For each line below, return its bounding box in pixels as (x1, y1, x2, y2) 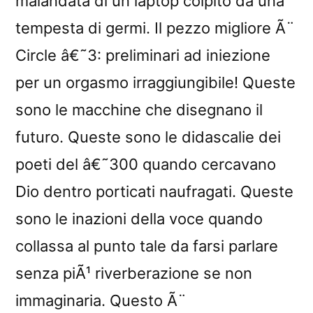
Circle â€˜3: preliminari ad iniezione (15, 45, 270, 64)
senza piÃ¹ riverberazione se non (15, 263, 252, 282)
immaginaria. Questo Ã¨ (15, 291, 187, 310)
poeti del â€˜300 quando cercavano (15, 154, 276, 173)
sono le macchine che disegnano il (15, 100, 263, 119)
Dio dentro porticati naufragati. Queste (15, 182, 293, 201)
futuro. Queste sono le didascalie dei (15, 127, 281, 146)
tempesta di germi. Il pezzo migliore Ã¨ (15, 18, 295, 37)
